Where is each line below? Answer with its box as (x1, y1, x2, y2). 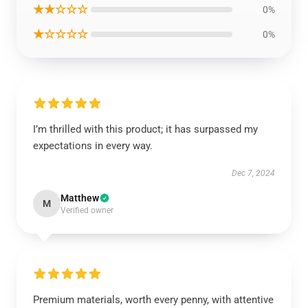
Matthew (60, 192, 99, 203)
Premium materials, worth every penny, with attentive (33, 294, 274, 306)
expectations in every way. (33, 140, 153, 152)
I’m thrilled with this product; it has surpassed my (33, 123, 258, 135)
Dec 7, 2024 (232, 168, 275, 178)
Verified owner (60, 206, 113, 215)
